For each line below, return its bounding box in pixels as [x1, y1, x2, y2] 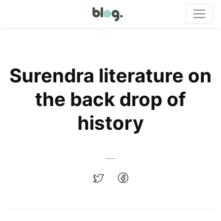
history [77, 111, 144, 134]
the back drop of [35, 88, 186, 110]
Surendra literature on [9, 64, 212, 87]
